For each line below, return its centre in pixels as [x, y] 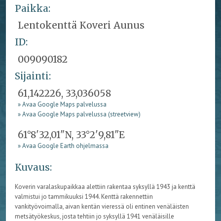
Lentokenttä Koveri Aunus [81, 25]
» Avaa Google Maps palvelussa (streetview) [79, 114]
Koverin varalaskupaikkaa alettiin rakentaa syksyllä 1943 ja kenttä [105, 186]
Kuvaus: [33, 167]
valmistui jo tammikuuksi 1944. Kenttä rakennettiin [84, 196]
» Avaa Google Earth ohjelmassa [63, 146]
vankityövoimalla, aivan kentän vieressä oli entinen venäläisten [102, 206]
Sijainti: [33, 76]
